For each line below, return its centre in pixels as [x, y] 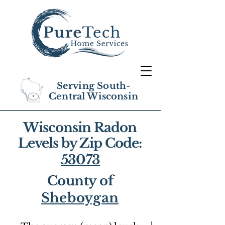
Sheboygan [80, 198]
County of [80, 181]
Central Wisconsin [93, 96]
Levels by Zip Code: [80, 143]
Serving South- [93, 86]
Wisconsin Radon [80, 128]
